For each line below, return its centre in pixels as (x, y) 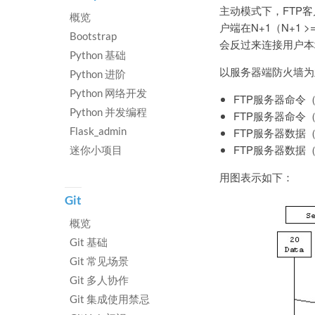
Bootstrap (93, 36)
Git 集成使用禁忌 (110, 299)
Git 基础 (89, 242)
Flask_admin (98, 131)
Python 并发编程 (108, 112)
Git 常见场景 (99, 261)
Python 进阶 (98, 74)
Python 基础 (98, 55)
